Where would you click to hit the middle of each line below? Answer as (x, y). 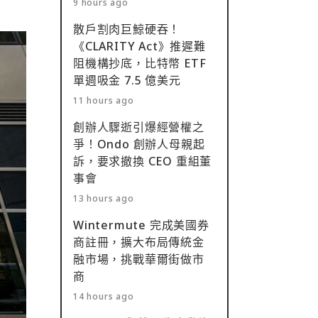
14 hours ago (104, 296)
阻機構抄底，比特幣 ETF (140, 63)
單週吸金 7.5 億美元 (127, 80)
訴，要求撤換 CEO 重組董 (143, 161)
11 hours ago (104, 100)
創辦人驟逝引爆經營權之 (139, 127)
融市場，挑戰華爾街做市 (139, 259)
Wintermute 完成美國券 (141, 225)
